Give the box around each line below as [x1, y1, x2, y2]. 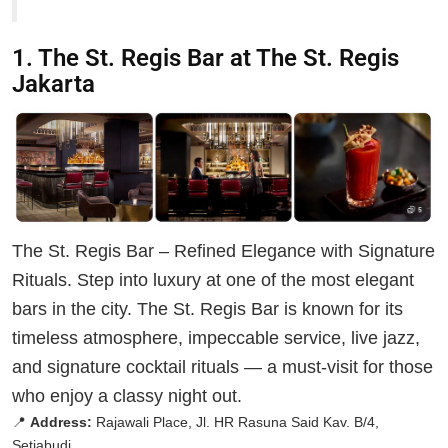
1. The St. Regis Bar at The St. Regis [12, 43, 399, 72]
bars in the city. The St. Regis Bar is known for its [12, 299, 403, 320]
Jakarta [12, 69, 95, 98]
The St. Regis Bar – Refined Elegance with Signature [12, 241, 435, 262]
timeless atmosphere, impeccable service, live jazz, [12, 328, 420, 349]
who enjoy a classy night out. [12, 386, 242, 407]
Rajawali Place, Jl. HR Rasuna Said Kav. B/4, [92, 414, 379, 431]
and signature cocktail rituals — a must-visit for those [12, 357, 433, 378]
